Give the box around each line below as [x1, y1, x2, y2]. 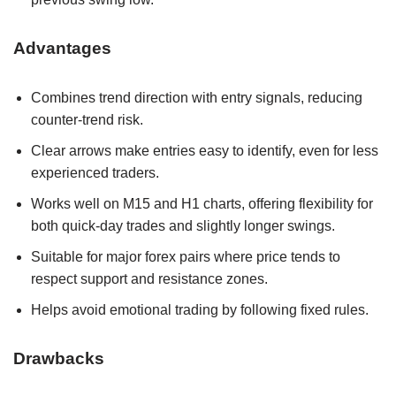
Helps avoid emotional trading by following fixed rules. [31, 302, 369, 318]
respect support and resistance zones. [31, 271, 268, 287]
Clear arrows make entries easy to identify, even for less [31, 143, 378, 159]
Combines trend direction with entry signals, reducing [31, 90, 362, 106]
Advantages [13, 39, 111, 58]
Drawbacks [13, 349, 104, 369]
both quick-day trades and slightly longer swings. [31, 218, 335, 234]
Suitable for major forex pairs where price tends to [31, 249, 340, 265]
